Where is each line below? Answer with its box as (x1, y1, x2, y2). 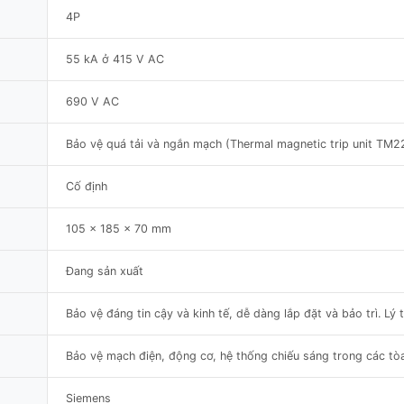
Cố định (66, 179, 107, 193)
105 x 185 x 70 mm (66, 221, 171, 235)
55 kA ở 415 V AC (66, 51, 164, 66)
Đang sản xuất (66, 263, 143, 278)
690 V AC (66, 94, 119, 108)
